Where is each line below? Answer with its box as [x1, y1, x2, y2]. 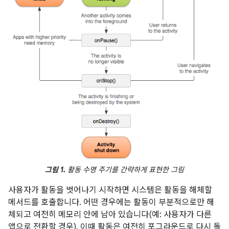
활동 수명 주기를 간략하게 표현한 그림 [65, 165, 184, 174]
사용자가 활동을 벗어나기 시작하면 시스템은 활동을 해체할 [8, 185, 212, 195]
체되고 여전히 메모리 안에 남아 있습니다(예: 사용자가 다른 [8, 209, 212, 220]
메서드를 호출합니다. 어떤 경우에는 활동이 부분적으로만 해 [8, 197, 214, 208]
